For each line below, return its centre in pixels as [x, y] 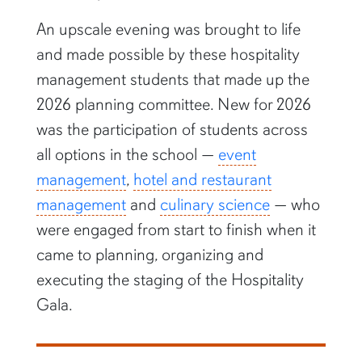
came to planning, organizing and [149, 255]
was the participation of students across [172, 130]
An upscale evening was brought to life [168, 29]
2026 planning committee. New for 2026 [173, 105]
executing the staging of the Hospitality [170, 280]
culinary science [215, 205]
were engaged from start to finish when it [176, 230]
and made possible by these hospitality [168, 55]
